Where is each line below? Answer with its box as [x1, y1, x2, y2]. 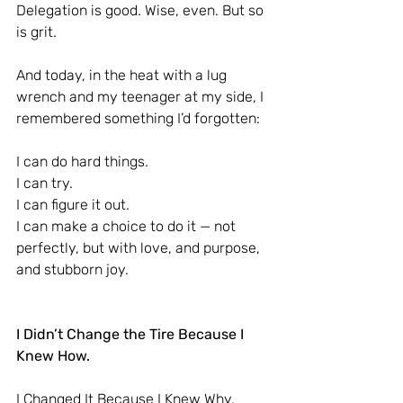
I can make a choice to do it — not [16, 218, 239, 235]
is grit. [16, 23, 57, 40]
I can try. [16, 175, 73, 192]
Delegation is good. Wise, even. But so [16, 2, 267, 19]
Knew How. [16, 347, 90, 364]
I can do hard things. [16, 153, 148, 170]
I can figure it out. [16, 196, 130, 213]
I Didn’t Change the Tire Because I [16, 326, 247, 343]
